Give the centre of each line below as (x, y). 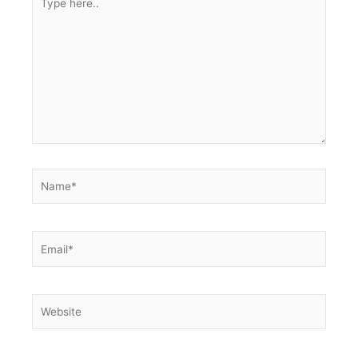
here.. (46, 11)
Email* (48, 239)
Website (52, 302)
